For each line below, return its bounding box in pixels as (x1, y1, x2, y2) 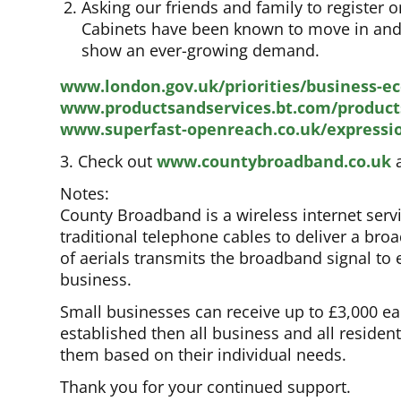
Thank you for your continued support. (60, 376, 352, 398)
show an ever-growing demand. (81, 39, 320, 62)
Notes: (60, 183, 110, 205)
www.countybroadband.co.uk (157, 150, 392, 173)
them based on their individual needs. (60, 344, 347, 366)
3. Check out (60, 150, 158, 173)
